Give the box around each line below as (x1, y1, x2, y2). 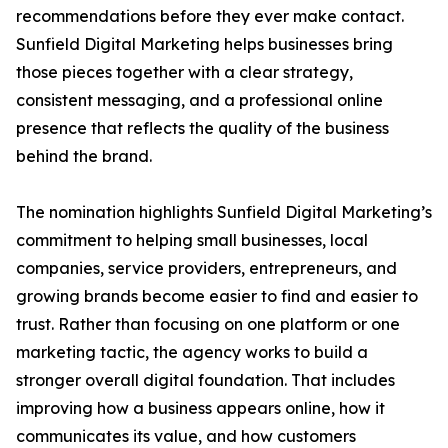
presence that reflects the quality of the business (16, 118, 389, 139)
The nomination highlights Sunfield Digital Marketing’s (16, 202, 432, 223)
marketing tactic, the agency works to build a (16, 342, 368, 363)
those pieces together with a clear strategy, (16, 62, 353, 83)
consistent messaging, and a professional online (16, 90, 383, 111)
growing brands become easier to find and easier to (16, 286, 418, 307)
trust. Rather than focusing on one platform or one (16, 314, 400, 335)
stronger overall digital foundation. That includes (16, 370, 395, 391)
